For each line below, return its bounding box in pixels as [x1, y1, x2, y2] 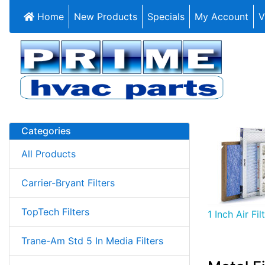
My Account [195, 11, 248, 22]
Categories [21, 124, 71, 137]
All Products [21, 147, 76, 160]
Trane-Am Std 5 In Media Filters [21, 234, 163, 247]
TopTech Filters [21, 205, 89, 218]
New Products [74, 11, 137, 22]
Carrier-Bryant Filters [21, 176, 115, 189]
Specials [147, 11, 185, 22]
